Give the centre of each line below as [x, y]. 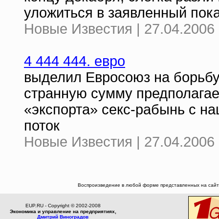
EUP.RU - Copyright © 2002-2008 [63, 206]
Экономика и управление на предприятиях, [63, 211]
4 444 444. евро [75, 61]
